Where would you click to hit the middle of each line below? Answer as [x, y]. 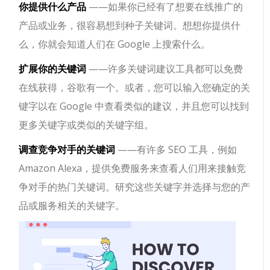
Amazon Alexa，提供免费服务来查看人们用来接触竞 [133, 168]
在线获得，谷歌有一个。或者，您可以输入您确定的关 [135, 87]
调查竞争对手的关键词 [67, 149]
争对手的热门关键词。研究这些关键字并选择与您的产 [135, 187]
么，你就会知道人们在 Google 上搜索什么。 [115, 44]
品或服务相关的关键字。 [72, 206]
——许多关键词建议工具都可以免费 [165, 69]
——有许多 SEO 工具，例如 [176, 149]
